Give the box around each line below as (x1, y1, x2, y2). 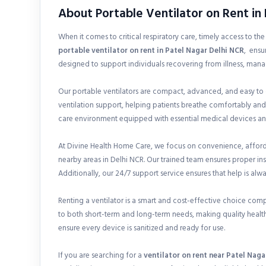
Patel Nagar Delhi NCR (165, 44, 244, 57)
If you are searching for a (58, 249, 144, 262)
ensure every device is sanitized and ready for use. (58, 221, 225, 235)
